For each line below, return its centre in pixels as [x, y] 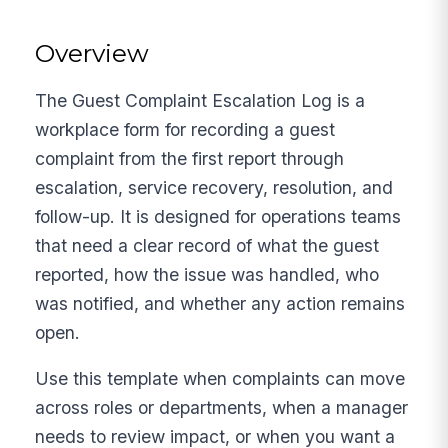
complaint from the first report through [190, 158]
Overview [92, 52]
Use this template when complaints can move [220, 379]
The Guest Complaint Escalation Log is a [200, 100]
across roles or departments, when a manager [222, 408]
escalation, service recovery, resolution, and [214, 187]
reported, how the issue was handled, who [207, 274]
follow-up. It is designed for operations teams [218, 216]
